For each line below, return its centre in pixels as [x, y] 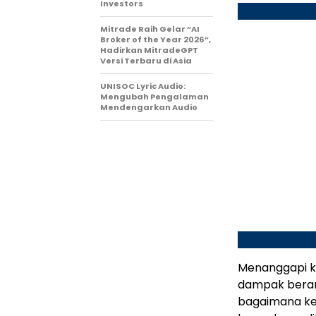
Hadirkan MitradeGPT [149, 50]
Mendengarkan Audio [149, 108]
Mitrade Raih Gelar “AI [150, 29]
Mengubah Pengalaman [154, 97]
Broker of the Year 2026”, [156, 40]
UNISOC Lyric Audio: [143, 86]
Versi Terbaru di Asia [146, 61]
